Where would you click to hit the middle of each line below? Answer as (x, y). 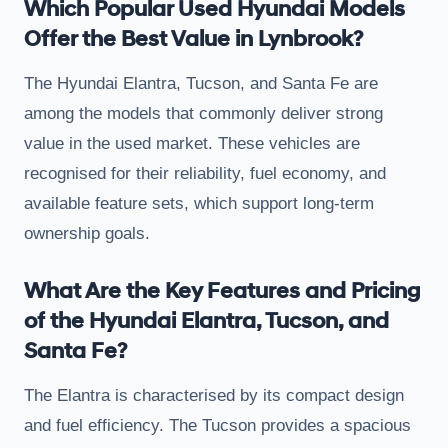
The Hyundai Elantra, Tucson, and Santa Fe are (201, 83)
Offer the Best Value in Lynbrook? (193, 39)
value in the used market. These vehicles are (192, 143)
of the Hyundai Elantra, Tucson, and (206, 321)
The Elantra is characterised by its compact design (214, 395)
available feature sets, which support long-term (199, 203)
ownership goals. (87, 233)
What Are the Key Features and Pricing (222, 291)
